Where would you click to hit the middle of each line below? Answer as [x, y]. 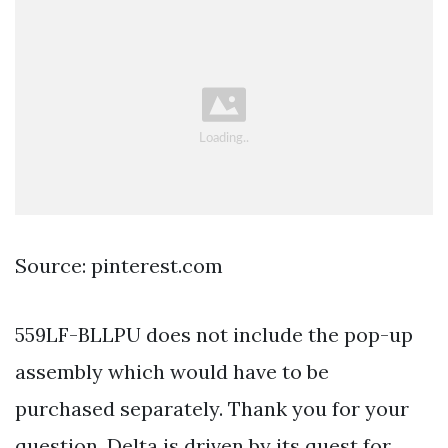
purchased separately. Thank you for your [212, 408]
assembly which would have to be [172, 371]
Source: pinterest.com [119, 265]
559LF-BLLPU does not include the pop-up [214, 334]
